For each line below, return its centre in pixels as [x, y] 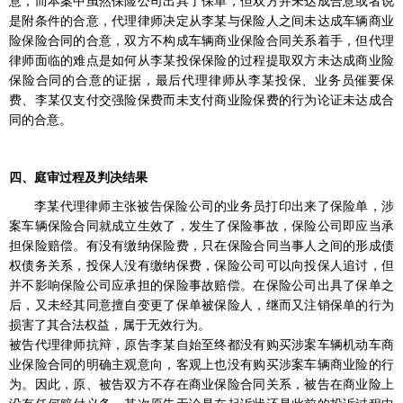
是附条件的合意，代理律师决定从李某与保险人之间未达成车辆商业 [201, 21]
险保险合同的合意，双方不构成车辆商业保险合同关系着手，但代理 [201, 40]
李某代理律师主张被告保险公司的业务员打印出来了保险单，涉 [214, 206]
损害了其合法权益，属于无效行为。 [110, 325]
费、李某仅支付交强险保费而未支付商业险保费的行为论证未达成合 [201, 100]
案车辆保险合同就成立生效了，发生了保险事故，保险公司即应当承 [201, 226]
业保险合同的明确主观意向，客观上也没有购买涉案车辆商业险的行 [201, 364]
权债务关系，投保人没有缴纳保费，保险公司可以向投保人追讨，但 [201, 265]
